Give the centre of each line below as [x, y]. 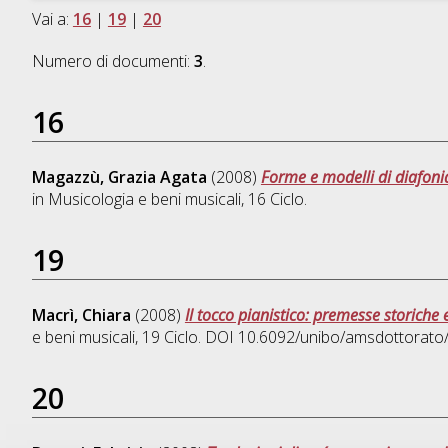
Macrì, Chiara [81, 315]
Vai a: [52, 19]
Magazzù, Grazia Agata [119, 177]
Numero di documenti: [112, 61]
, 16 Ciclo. [273, 199]
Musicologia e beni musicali [144, 199]
